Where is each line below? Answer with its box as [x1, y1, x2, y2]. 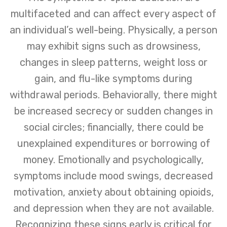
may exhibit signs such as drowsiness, [26, 40, 201, 52]
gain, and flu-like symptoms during [34, 72, 193, 85]
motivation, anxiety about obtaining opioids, [13, 185, 214, 198]
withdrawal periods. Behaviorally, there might [10, 88, 217, 101]
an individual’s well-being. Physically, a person [10, 23, 217, 36]
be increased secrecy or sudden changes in [14, 104, 213, 117]
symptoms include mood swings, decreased [14, 169, 213, 182]
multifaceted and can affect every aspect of [11, 7, 216, 20]
